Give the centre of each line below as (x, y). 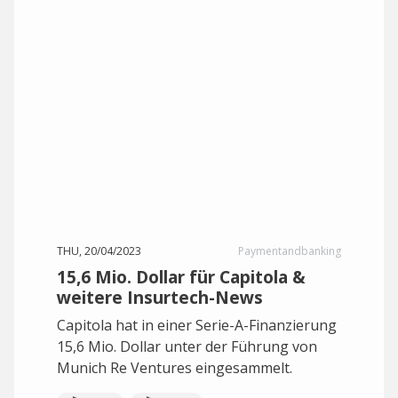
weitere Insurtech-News (160, 297)
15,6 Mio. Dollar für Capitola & (181, 277)
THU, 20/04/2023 (99, 251)
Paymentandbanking (290, 251)
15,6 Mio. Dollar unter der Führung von (187, 346)
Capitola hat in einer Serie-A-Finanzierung (197, 325)
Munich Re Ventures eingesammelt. (175, 368)
